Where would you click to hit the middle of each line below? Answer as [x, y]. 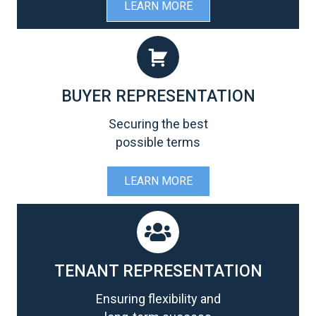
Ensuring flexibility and [158, 299]
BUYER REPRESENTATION [158, 97]
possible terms [158, 142]
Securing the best [158, 124]
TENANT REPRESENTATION [158, 272]
